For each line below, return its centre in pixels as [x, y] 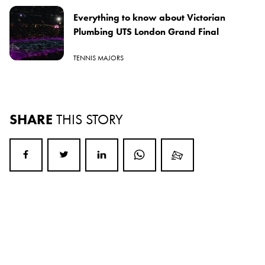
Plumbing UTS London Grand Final [146, 31]
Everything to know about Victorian [149, 17]
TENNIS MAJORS [98, 58]
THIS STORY [90, 119]
